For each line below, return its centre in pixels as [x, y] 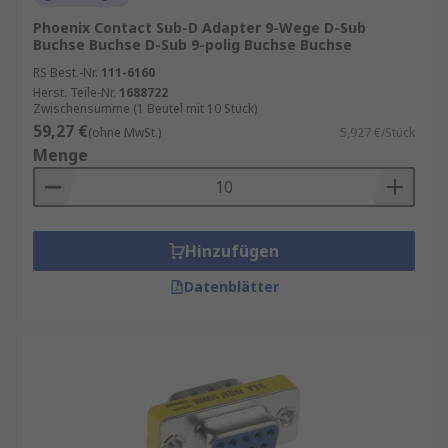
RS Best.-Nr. [65, 72]
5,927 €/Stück [377, 132]
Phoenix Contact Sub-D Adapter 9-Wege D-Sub [199, 27]
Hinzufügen [232, 251]
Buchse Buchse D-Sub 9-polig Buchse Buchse [192, 44]
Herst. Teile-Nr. [74, 92]
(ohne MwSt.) [124, 132]
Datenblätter [231, 286]
